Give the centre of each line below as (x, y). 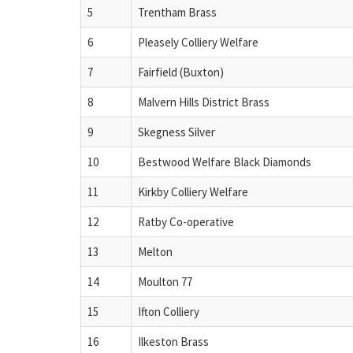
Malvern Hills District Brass (204, 102)
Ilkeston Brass (173, 341)
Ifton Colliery (169, 311)
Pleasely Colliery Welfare (198, 42)
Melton (155, 251)
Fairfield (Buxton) (181, 72)
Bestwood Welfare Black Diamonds (225, 162)
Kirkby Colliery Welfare (193, 191)
